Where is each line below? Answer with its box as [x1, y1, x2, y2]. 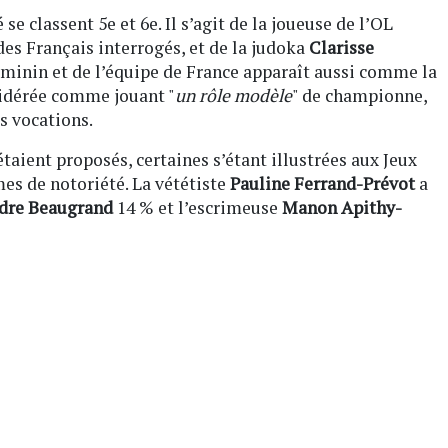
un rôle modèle [175, 83, 292, 107]
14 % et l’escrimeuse [113, 195, 282, 219]
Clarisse [309, 35, 374, 59]
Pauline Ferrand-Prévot [230, 171, 415, 195]
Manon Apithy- [282, 195, 402, 219]
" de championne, [292, 83, 427, 107]
